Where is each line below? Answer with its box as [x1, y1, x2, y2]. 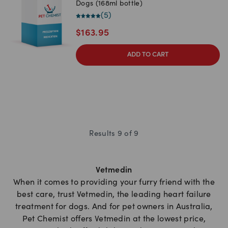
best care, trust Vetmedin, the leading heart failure [17, 191, 211, 199]
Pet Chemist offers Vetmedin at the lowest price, [22, 215, 206, 224]
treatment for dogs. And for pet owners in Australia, [15, 203, 213, 212]
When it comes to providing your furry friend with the [13, 179, 215, 187]
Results [89, 130, 118, 138]
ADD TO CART [127, 51, 168, 59]
